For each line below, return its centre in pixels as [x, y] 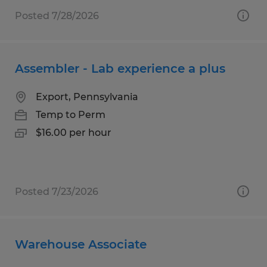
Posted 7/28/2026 [57, 15]
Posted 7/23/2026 [57, 191]
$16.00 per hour [74, 132]
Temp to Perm [71, 114]
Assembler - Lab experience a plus [120, 68]
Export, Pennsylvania [87, 97]
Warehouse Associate [81, 244]
